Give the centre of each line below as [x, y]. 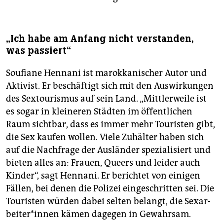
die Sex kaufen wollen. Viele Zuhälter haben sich [105, 137]
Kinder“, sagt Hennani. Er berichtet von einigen [103, 176]
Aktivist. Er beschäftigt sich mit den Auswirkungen [110, 86]
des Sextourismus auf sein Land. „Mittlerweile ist [106, 99]
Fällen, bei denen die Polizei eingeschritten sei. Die [110, 189]
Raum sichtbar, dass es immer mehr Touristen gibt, [110, 125]
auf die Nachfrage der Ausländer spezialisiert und [108, 150]
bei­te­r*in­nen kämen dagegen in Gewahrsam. [98, 214]
